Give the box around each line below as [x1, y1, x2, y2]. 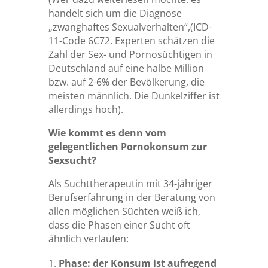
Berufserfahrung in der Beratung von [48, 191, 215, 205]
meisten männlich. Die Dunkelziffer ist [48, 89, 220, 103]
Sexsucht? [48, 154, 96, 167]
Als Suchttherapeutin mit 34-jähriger [48, 177, 212, 191]
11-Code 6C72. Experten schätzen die [48, 34, 215, 48]
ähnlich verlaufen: [48, 232, 129, 246]
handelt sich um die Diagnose [48, 7, 182, 20]
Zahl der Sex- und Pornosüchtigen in [48, 48, 212, 62]
